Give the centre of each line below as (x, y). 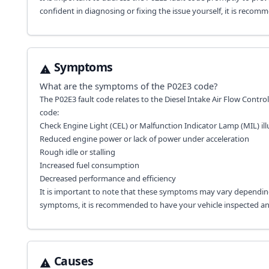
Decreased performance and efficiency (107, 178)
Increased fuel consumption (89, 165)
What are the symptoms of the (103, 86)
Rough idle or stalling (77, 152)
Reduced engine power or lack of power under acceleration (144, 138)
